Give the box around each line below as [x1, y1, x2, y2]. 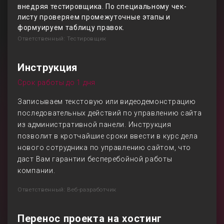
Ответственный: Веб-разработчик [17, 186, 116, 193]
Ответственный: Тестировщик [17, 35, 107, 42]
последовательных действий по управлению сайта [17, 109, 202, 117]
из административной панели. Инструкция [17, 120, 171, 128]
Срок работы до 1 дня [17, 78, 95, 86]
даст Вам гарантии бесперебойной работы [17, 155, 172, 163]
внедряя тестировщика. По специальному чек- [17, 2, 187, 10]
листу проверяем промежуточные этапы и [17, 13, 170, 21]
